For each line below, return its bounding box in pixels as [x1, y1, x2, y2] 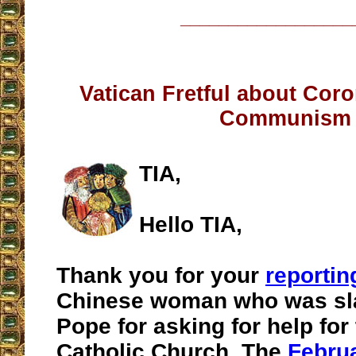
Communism [219, 106, 351, 131]
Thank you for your [56, 263, 265, 288]
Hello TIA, [139, 212, 242, 238]
